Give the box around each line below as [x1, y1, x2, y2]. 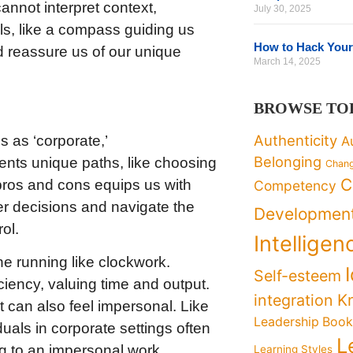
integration [254, 291, 334, 310]
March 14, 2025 [254, 56, 321, 67]
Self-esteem [254, 266, 342, 285]
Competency [254, 177, 337, 194]
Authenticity [254, 132, 338, 149]
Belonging [254, 153, 322, 170]
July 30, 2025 [254, 3, 312, 14]
